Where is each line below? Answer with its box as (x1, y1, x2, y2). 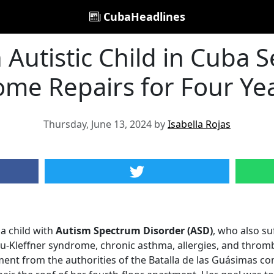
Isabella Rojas (168, 117, 231, 131)
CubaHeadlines (100, 9, 185, 24)
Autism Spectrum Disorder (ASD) (56, 224, 213, 237)
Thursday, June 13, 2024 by (43, 117, 168, 131)
